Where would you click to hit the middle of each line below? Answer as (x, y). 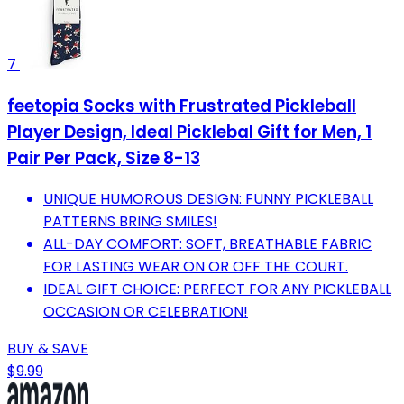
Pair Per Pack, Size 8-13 (104, 158)
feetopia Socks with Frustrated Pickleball (182, 106)
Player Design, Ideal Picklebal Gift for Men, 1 (189, 132)
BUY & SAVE (48, 349)
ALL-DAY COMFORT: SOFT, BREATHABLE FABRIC (207, 244)
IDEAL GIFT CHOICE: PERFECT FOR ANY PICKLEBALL (217, 289)
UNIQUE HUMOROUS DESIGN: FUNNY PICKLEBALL (208, 199)
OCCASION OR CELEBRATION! (146, 312)
